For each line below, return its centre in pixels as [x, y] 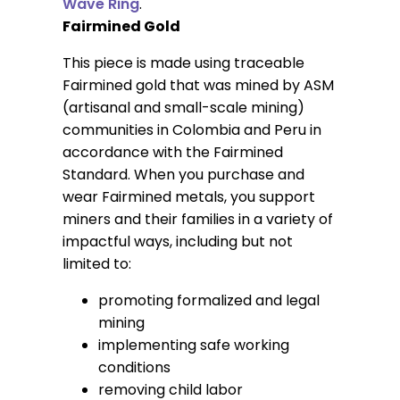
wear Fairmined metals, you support [188, 197]
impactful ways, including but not [177, 242]
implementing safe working [193, 346]
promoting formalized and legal [208, 301]
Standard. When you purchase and [183, 175]
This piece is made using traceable [183, 63]
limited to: [96, 264]
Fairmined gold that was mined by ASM [198, 86]
